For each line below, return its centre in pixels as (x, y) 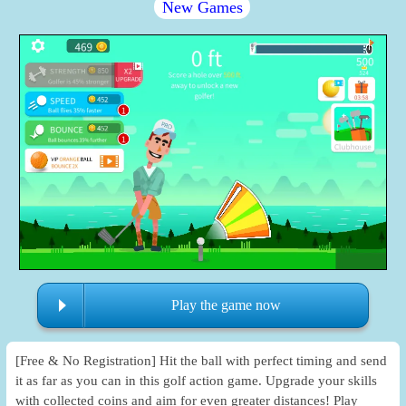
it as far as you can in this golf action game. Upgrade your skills (197, 380)
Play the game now (226, 305)
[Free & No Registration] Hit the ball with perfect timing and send (202, 360)
